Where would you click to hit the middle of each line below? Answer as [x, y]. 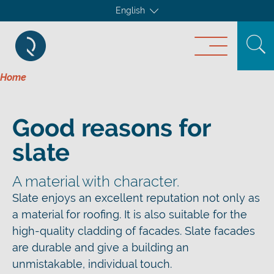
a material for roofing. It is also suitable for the [130, 214]
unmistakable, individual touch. [92, 264]
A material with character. [96, 181]
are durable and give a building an [101, 247]
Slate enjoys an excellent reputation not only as [136, 198]
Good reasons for [111, 128]
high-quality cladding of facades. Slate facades [134, 231]
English [130, 10]
